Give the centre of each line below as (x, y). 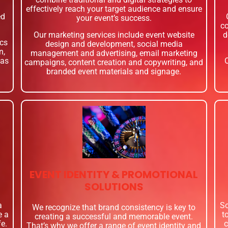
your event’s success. (114, 18)
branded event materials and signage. (114, 72)
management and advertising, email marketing (114, 53)
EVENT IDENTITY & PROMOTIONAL (114, 175)
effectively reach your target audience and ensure (114, 9)
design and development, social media (114, 44)
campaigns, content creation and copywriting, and (114, 63)
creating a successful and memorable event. (114, 217)
